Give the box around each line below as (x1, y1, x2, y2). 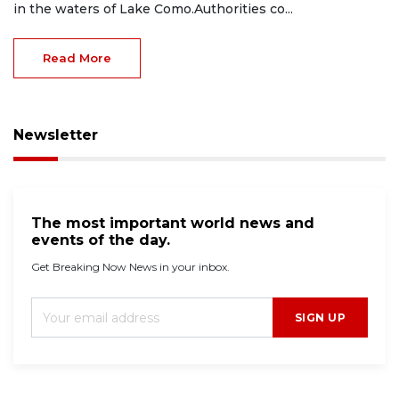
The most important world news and (31, 214, 314, 232)
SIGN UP (294, 310, 346, 324)
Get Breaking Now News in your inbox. (31, 259, 230, 273)
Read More (43, 50, 111, 65)
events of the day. (31, 231, 170, 248)
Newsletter (13, 126, 98, 143)
